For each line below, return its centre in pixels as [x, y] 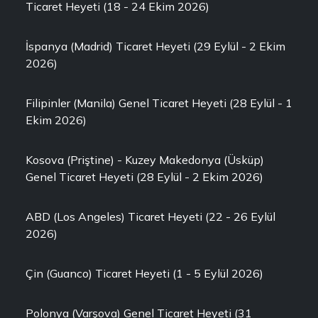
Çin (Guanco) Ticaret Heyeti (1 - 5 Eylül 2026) [144, 273]
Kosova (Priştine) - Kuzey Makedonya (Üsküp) [145, 160]
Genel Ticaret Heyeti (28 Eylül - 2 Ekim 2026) [144, 177]
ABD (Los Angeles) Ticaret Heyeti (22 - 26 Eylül [150, 216]
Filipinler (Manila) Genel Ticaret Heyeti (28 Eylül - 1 [159, 103]
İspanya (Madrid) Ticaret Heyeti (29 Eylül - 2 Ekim [155, 46]
